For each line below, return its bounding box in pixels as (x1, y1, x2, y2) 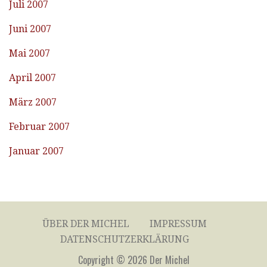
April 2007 (9, 72, 56, 84)
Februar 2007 (9, 121, 70, 133)
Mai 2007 (9, 48, 50, 60)
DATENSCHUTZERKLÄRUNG (60, 234, 189, 246)
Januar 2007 (9, 145, 64, 157)
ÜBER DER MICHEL (42, 218, 129, 230)
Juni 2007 (9, 23, 51, 35)
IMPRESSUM (150, 218, 207, 230)
